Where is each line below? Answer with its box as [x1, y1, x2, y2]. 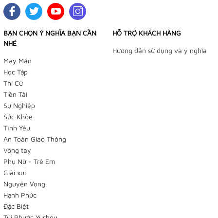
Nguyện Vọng [3, 179, 45, 188]
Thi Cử [3, 78, 23, 87]
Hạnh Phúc [3, 190, 36, 199]
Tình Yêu [3, 123, 30, 132]
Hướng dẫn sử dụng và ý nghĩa [112, 46, 207, 54]
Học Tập [3, 67, 28, 76]
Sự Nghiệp [3, 101, 35, 109]
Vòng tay [3, 145, 31, 154]
